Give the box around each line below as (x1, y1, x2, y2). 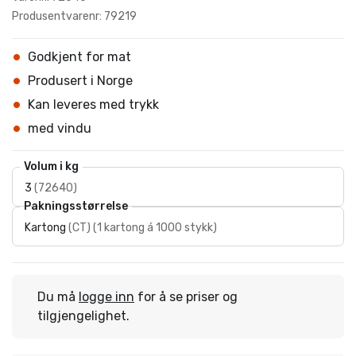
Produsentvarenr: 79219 (12, 10, 137, 23)
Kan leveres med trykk (28, 97, 159, 112)
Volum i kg (24, 160, 79, 173)
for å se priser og (134, 289, 238, 304)
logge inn (79, 289, 134, 304)
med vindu (28, 121, 91, 136)
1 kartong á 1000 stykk (97, 221, 213, 234)
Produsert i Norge (28, 73, 133, 88)
